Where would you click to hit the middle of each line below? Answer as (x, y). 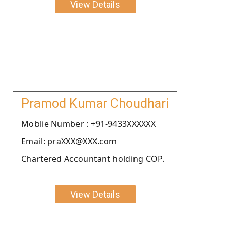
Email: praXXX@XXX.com (69, 141)
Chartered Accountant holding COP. (93, 158)
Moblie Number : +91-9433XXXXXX (88, 123)
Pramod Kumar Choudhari (95, 103)
